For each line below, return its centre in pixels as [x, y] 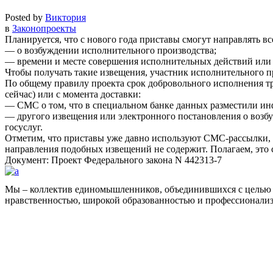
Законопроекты [44, 28]
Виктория [66, 17]
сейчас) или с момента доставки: [73, 94]
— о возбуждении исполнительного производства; [111, 50]
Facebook [24, 244]
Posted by [25, 17]
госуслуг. [24, 127]
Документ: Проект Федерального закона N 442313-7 [113, 160]
